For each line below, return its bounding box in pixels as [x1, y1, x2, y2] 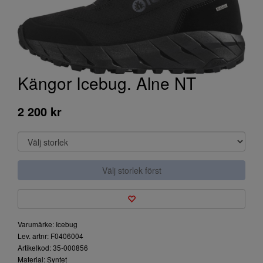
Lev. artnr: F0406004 [18, 231, 83, 241]
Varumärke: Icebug [18, 219, 77, 229]
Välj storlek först [102, 164, 161, 176]
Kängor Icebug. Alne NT [18, 71, 196, 95]
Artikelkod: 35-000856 [18, 242, 88, 252]
